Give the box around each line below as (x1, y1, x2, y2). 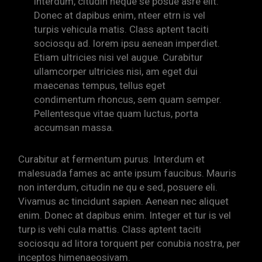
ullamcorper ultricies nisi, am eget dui (34, 65, 198, 78)
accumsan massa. (34, 122, 115, 134)
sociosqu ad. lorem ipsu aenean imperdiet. (34, 37, 220, 50)
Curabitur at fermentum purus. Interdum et (18, 153, 205, 166)
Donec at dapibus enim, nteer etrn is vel (34, 9, 206, 22)
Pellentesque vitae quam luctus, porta (34, 108, 199, 120)
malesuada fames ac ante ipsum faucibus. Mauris (18, 167, 237, 180)
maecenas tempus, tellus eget (34, 80, 166, 92)
